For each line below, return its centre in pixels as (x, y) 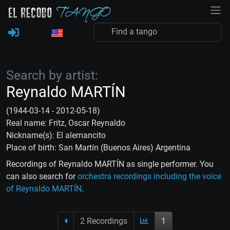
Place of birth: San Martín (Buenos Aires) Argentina (98, 148)
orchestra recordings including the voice (149, 176)
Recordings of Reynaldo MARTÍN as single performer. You (110, 164)
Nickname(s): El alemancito (56, 135)
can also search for (42, 176)
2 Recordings (104, 221)
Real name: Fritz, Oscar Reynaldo (66, 123)
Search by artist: (52, 75)
